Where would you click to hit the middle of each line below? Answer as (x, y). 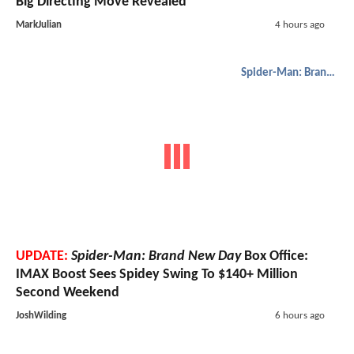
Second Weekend (68, 293)
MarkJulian (39, 24)
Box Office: (275, 257)
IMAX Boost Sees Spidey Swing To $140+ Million (157, 275)
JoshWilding (41, 316)
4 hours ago (299, 24)
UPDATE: (42, 257)
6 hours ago (299, 316)
